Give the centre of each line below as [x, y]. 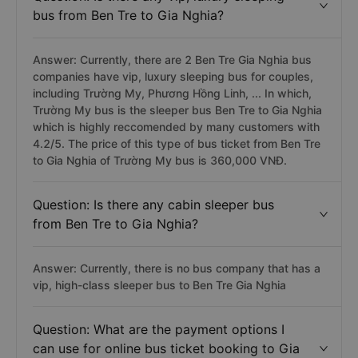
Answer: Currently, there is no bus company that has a [177, 268]
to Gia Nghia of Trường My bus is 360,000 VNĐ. [160, 160]
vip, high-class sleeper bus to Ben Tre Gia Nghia [159, 285]
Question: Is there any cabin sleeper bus [153, 205]
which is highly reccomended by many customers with [176, 127]
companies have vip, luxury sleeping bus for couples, [173, 76]
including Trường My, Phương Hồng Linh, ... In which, [172, 93]
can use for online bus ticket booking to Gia [166, 348]
